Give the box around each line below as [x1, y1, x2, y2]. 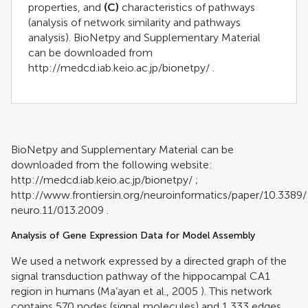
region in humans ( [11, 284, 100, 298]
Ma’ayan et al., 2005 [100, 284, 198, 298]
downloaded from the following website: [11, 157, 212, 171]
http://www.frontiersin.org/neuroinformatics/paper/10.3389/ [11, 188, 307, 201]
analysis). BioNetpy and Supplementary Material [28, 30, 261, 44]
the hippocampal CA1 [164, 269, 270, 283]
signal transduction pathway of [11, 269, 161, 283]
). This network [198, 284, 272, 298]
